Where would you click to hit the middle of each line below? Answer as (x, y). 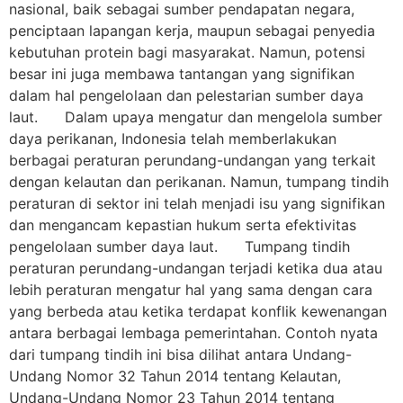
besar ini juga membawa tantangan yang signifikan (182, 74)
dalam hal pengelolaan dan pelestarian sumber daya (186, 96)
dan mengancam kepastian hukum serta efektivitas (183, 225)
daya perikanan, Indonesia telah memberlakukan (173, 139)
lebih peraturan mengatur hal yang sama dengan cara (191, 290)
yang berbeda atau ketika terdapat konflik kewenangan (198, 312)
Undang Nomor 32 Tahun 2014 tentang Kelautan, (175, 376)
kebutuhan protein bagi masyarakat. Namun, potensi (187, 53)
